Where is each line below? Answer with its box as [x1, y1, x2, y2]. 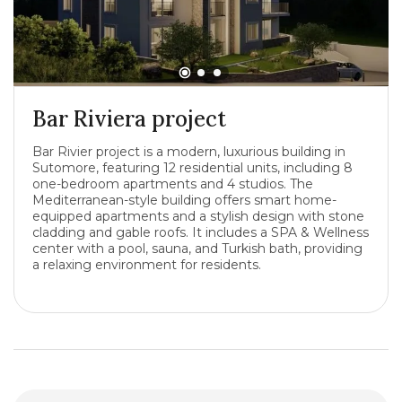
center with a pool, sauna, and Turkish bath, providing [32, 240, 363, 257]
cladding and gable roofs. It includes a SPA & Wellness [32, 224, 369, 240]
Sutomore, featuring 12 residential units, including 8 [32, 160, 353, 176]
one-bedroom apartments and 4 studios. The [32, 176, 313, 192]
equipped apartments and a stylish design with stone [32, 208, 364, 224]
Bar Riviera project [32, 105, 226, 133]
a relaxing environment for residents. [32, 257, 261, 273]
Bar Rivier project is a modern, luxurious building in [32, 144, 345, 160]
